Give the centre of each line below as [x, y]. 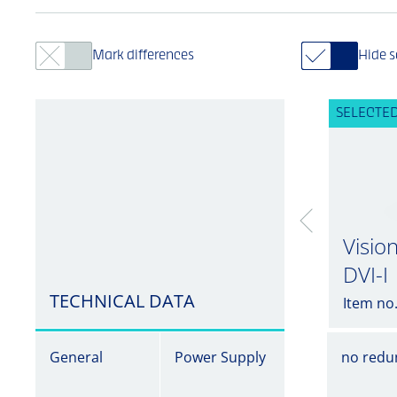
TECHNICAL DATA [122, 301]
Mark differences [143, 56]
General [76, 357]
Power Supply [220, 357]
